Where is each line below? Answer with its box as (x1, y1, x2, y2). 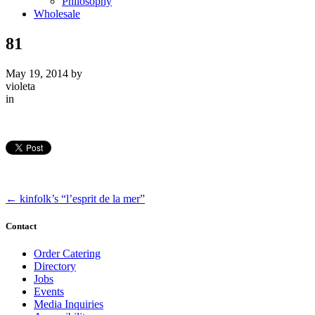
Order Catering (34, 247, 101, 259)
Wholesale (34, 7, 80, 20)
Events (34, 285, 64, 297)
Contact (6, 220, 37, 231)
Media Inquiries (34, 297, 103, 310)
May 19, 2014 (6, 67, 68, 79)
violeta (6, 79, 35, 92)
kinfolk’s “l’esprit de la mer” (17, 192, 145, 205)
